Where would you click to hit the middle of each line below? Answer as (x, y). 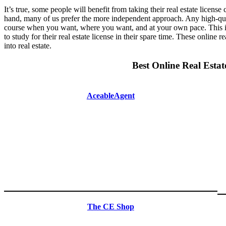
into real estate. (28, 45)
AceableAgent (110, 95)
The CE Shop (110, 207)
